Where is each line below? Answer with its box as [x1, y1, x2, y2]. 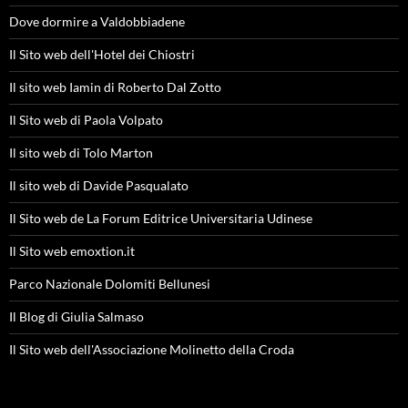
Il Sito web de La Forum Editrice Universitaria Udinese [9, 210, 312, 226]
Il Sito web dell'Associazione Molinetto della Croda [9, 342, 294, 357]
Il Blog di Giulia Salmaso [9, 309, 144, 324]
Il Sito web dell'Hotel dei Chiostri [9, 46, 195, 62]
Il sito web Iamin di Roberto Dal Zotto [9, 79, 221, 95]
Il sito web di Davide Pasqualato [9, 178, 189, 193]
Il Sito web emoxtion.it [9, 243, 135, 259]
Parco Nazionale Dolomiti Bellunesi [9, 276, 210, 291]
